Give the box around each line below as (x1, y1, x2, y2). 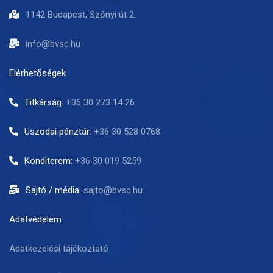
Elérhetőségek (9, 67, 66, 79)
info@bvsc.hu (26, 38, 80, 49)
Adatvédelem (9, 213, 62, 225)
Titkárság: (24, 96, 66, 108)
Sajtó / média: (26, 184, 83, 196)
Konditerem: (24, 155, 75, 166)
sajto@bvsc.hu (83, 184, 143, 196)
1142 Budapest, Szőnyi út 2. (26, 9, 136, 20)
